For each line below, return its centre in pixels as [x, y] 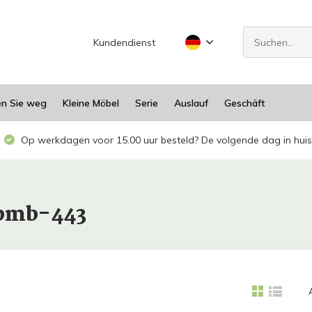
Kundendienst [125, 42]
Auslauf [191, 103]
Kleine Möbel [91, 103]
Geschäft [244, 103]
